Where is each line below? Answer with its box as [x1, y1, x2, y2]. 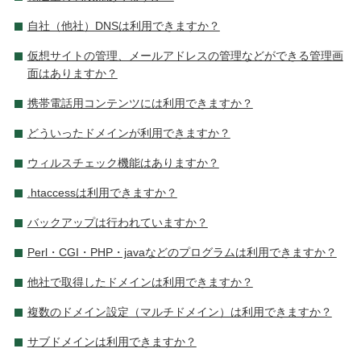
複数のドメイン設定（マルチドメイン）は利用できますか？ [27, 305, 332, 318]
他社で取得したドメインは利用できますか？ [27, 275, 253, 288]
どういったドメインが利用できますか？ [27, 126, 230, 139]
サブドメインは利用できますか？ [27, 334, 197, 348]
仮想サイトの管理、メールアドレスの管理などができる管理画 [27, 48, 343, 62]
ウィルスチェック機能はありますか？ [27, 156, 219, 169]
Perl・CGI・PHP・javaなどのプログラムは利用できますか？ [27, 245, 337, 259]
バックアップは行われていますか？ [27, 215, 208, 229]
